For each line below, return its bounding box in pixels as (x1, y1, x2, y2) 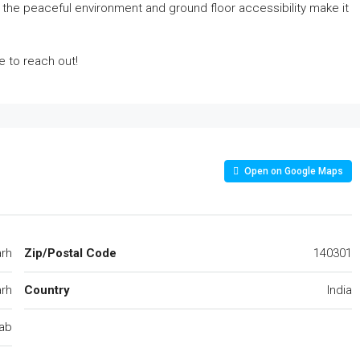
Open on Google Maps (241, 166, 343, 177)
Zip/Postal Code (23, 246, 117, 260)
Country (23, 283, 70, 297)
